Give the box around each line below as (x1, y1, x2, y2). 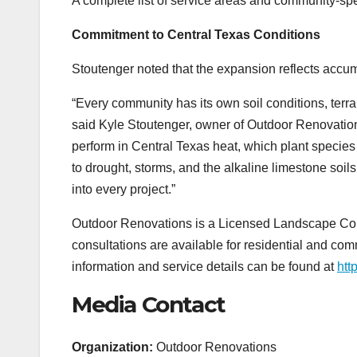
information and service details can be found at (72, 259, 337, 273)
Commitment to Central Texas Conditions (72, 27, 320, 41)
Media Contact (72, 290, 226, 318)
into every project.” (72, 182, 175, 196)
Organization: (72, 339, 153, 354)
